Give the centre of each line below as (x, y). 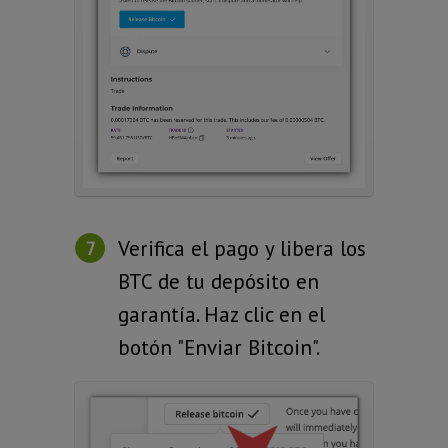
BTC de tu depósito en (218, 281)
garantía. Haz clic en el (221, 314)
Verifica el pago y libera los (242, 248)
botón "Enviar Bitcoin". (219, 347)
